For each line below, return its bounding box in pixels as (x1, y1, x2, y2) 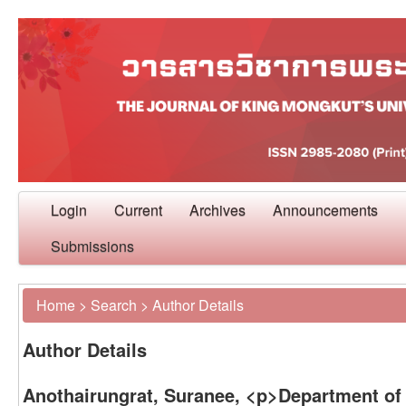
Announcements (273, 198, 378, 220)
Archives (189, 198, 246, 220)
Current (114, 198, 162, 220)
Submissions (51, 235, 134, 256)
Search (91, 294, 137, 315)
